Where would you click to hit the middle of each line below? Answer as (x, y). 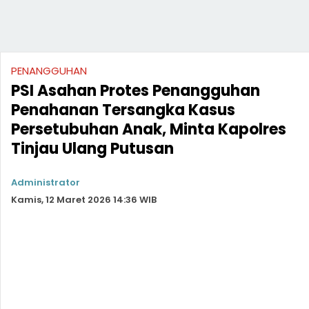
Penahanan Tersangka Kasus (123, 110)
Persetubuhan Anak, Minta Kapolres (149, 129)
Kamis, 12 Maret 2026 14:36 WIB (84, 200)
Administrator (46, 182)
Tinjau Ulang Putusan (92, 149)
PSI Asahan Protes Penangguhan (136, 91)
